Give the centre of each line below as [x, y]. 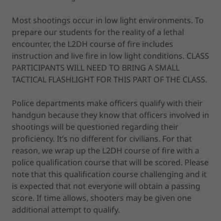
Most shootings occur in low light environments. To [108, 20]
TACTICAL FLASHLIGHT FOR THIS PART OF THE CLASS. [110, 79]
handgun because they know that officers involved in [110, 115]
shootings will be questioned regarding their [95, 127]
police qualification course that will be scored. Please [110, 162]
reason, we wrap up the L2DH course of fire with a [106, 150]
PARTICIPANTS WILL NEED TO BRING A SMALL [96, 67]
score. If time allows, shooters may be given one [102, 198]
